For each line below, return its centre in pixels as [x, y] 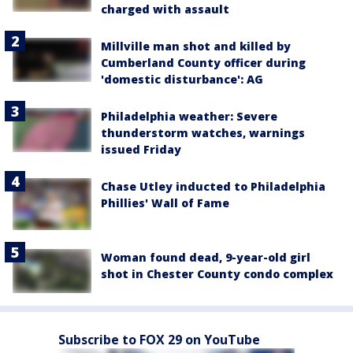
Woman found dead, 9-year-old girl [206, 258]
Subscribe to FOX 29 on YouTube [159, 340]
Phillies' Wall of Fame [165, 203]
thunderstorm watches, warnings [203, 132]
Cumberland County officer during [203, 62]
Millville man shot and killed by [196, 46]
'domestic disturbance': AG [182, 79]
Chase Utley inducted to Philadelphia [213, 186]
